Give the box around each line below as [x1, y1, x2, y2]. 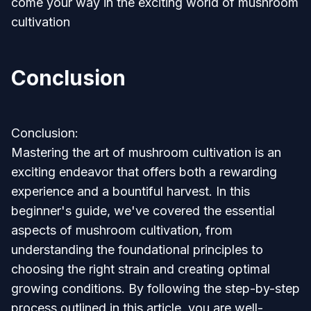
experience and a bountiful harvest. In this [11, 184, 250, 199]
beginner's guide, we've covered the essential [11, 203, 275, 218]
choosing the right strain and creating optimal [11, 262, 270, 276]
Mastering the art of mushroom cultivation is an [11, 145, 281, 160]
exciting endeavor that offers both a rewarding [11, 165, 277, 179]
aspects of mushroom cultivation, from [11, 223, 233, 237]
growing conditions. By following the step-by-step [11, 281, 300, 296]
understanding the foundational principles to [11, 242, 263, 257]
